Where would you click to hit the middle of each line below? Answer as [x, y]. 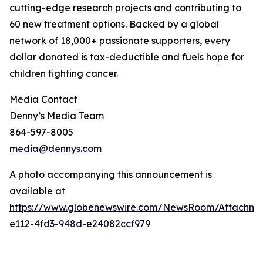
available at [37, 191]
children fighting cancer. [64, 73]
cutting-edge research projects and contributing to [125, 8]
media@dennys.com [55, 149]
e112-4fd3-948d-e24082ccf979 [80, 224]
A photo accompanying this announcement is [111, 174]
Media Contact [43, 99]
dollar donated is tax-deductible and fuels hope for [127, 57]
